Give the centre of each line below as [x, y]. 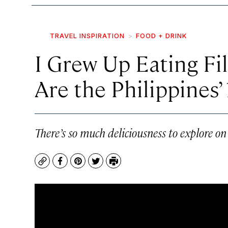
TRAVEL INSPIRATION [87, 36]
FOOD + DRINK [162, 36]
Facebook [79, 166]
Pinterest [96, 166]
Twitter [110, 166]
